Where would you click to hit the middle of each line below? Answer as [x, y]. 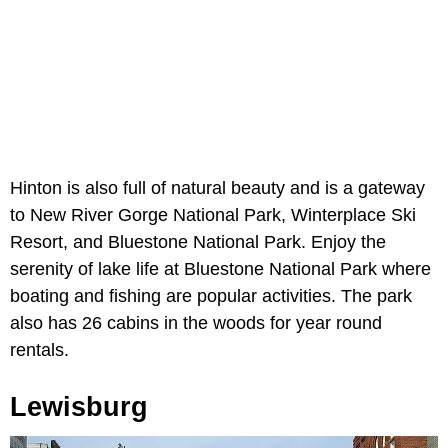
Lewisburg [79, 407]
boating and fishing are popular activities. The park [211, 296]
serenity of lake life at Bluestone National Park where [220, 269]
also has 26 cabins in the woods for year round [196, 323]
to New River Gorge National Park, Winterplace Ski [213, 215]
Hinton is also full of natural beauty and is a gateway [217, 188]
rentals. [39, 350]
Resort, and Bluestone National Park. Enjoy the [198, 242]
